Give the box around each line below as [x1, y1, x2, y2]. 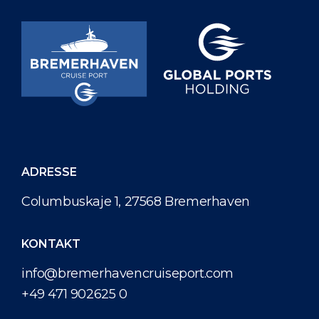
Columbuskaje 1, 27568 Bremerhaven [21, 194, 250, 210]
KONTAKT [21, 237, 80, 251]
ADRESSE [21, 165, 77, 179]
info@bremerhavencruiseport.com [21, 266, 234, 282]
